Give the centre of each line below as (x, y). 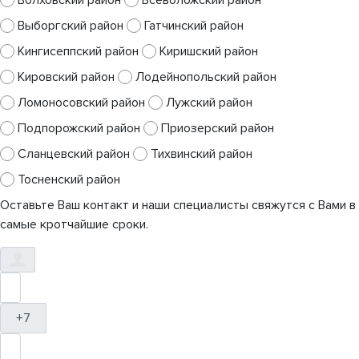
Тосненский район (69, 180)
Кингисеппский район (78, 52)
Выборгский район (71, 26)
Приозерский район (218, 129)
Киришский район (209, 52)
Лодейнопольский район (206, 77)
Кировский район (66, 77)
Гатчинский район (194, 26)
